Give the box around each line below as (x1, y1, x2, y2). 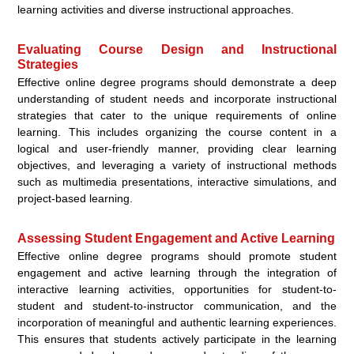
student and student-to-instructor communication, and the (17, 299, 337, 312)
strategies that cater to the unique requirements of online (17, 108, 337, 122)
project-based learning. (17, 191, 134, 205)
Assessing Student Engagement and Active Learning (17, 231, 336, 245)
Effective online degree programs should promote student (17, 249, 337, 262)
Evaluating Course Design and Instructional (17, 42, 337, 56)
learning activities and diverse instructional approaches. (17, 2, 295, 16)
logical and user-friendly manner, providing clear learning (17, 141, 337, 155)
